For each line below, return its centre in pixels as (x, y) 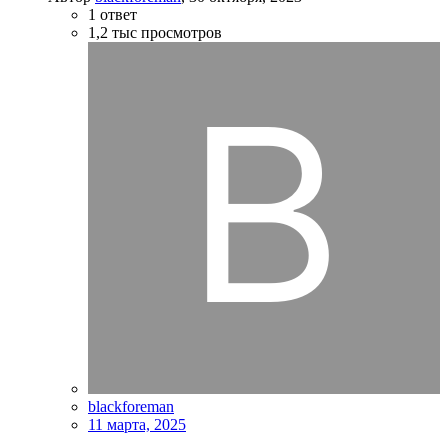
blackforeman (131, 406)
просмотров (181, 32)
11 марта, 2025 (137, 424)
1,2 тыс (112, 32)
